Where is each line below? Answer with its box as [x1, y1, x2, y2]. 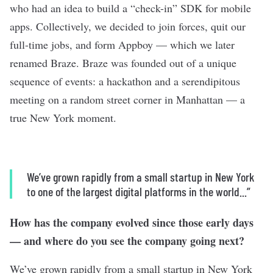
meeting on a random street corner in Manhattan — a [10, 92, 245, 107]
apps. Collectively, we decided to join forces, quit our [10, 19, 246, 34]
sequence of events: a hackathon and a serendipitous [10, 74, 240, 89]
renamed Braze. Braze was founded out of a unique [10, 55, 236, 71]
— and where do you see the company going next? [10, 233, 244, 249]
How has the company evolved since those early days [10, 214, 253, 231]
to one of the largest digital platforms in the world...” [27, 184, 250, 199]
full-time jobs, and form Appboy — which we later [10, 37, 235, 52]
